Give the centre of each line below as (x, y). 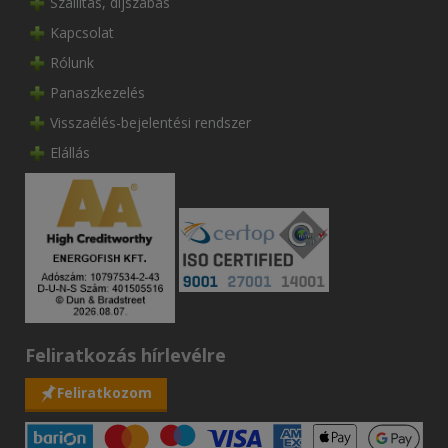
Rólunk (72, 62)
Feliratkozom (104, 392)
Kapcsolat (82, 32)
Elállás (70, 152)
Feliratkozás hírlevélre (125, 354)
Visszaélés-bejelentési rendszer (150, 122)
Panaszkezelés (97, 92)
